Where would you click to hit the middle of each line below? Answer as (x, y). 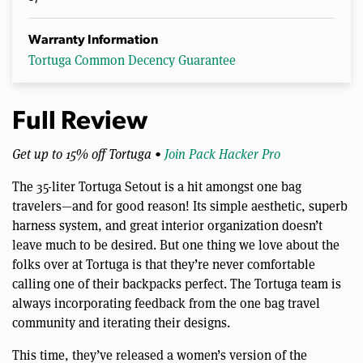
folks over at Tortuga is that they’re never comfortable (164, 264)
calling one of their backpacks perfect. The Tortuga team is (177, 284)
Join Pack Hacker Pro (222, 154)
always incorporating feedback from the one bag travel (166, 303)
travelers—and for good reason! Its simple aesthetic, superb (180, 206)
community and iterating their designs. (121, 322)
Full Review (80, 123)
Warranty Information (93, 41)
